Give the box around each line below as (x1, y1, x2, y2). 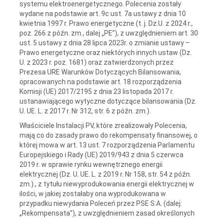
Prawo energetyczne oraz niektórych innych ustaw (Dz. (19, 48, 192, 56)
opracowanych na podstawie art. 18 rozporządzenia (19, 77, 182, 86)
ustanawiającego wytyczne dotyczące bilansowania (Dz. (19, 97, 197, 105)
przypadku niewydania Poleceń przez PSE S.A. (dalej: (19, 199, 182, 207)
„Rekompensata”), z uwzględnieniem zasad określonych (19, 209, 195, 217)
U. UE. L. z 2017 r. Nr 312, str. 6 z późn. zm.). (19, 107, 151, 115)
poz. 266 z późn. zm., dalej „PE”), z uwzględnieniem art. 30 (19, 29, 198, 37)
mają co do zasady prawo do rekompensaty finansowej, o (19, 131, 198, 139)
